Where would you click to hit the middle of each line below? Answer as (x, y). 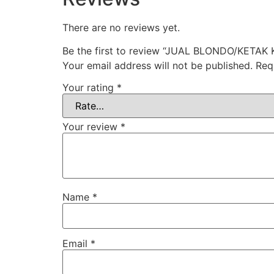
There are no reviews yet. (121, 27)
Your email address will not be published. (157, 66)
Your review (91, 126)
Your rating (90, 87)
